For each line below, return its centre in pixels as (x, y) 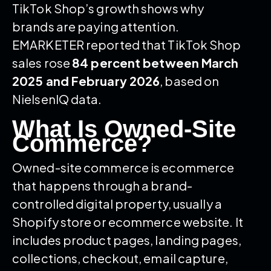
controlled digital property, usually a (117, 203)
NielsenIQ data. (57, 99)
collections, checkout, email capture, (120, 258)
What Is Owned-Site (124, 129)
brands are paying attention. (96, 26)
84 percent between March (155, 62)
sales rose (42, 62)
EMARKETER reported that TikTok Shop (127, 44)
